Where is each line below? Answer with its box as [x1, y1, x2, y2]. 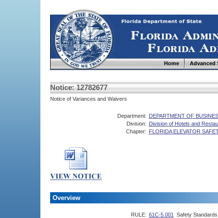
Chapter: [126, 128, 146, 134]
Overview [52, 194, 80, 201]
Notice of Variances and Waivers [50, 96, 127, 102]
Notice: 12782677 [50, 83, 108, 91]
